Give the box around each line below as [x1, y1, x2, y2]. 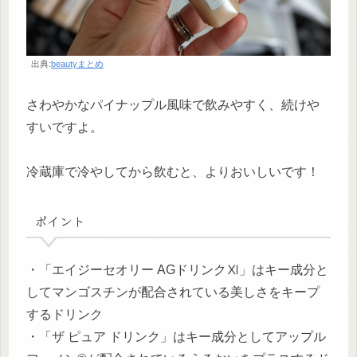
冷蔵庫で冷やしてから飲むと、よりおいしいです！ [26, 164, 320, 178]
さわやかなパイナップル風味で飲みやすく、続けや [26, 97, 320, 112]
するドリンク [26, 307, 103, 321]
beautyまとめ [51, 58, 104, 69]
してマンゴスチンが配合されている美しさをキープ [26, 284, 320, 299]
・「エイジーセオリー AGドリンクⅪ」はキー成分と [26, 262, 328, 277]
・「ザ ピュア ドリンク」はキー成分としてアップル [26, 329, 326, 343]
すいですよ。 [26, 120, 103, 134]
